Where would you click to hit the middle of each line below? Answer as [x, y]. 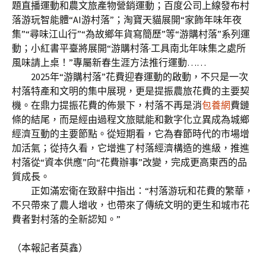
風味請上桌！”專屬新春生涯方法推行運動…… [109, 62]
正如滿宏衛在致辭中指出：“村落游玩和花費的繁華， [133, 191]
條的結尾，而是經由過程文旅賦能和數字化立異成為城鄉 [131, 119]
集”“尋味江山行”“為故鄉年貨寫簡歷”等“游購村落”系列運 [131, 34]
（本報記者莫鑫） [50, 248]
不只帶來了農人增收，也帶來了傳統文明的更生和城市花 [131, 205]
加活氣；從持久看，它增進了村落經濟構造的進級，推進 [131, 148]
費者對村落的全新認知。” [76, 219]
